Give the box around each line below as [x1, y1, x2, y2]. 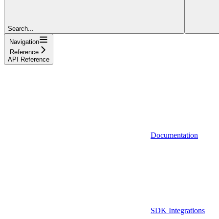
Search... [8, 24, 34, 32]
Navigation [9, 38, 39, 45]
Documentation [151, 131, 198, 139]
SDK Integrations [151, 206, 205, 215]
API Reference [8, 55, 49, 63]
